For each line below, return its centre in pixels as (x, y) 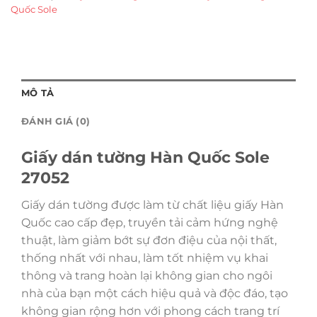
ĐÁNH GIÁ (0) (56, 121)
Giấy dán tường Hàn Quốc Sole (145, 157)
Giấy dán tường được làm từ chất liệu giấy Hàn (152, 204)
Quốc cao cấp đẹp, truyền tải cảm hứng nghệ (150, 222)
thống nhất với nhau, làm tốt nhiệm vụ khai (145, 258)
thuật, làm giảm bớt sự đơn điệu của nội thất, (149, 240)
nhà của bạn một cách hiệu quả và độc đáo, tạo (155, 293)
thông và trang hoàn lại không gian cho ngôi (147, 275)
